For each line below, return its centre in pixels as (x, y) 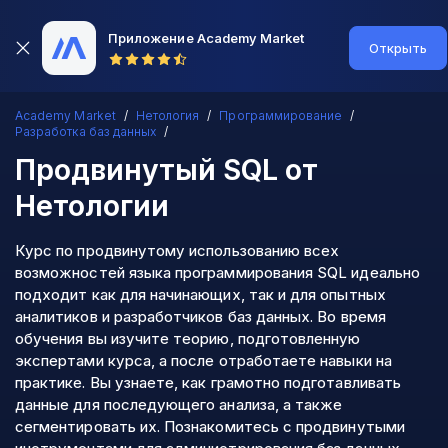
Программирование (281, 115)
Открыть (397, 48)
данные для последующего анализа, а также (179, 404)
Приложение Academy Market (206, 38)
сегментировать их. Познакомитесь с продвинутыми (210, 426)
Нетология (167, 115)
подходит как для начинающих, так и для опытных (200, 294)
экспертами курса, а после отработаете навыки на (203, 360)
